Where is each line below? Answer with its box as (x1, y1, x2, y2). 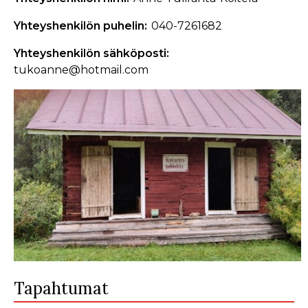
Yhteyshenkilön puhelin (14, 19, 144, 33)
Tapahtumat (14, 278, 109, 300)
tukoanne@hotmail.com (14, 63, 148, 77)
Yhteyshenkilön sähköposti (14, 47, 166, 60)
